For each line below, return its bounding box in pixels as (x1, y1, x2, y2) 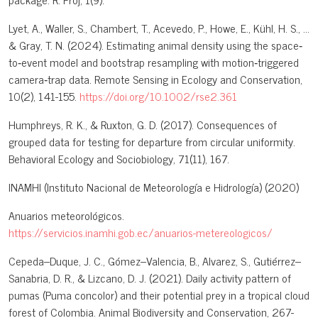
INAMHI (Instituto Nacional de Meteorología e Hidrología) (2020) (9, 177, 299, 197)
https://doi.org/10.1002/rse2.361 (79, 87, 237, 106)
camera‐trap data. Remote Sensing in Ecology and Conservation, (9, 70, 302, 89)
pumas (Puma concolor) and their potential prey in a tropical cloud (9, 285, 309, 305)
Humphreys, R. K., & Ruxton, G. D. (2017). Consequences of (9, 115, 277, 134)
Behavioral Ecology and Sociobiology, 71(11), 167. (9, 149, 229, 168)
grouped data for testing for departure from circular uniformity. (9, 132, 295, 151)
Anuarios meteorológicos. (9, 206, 124, 225)
